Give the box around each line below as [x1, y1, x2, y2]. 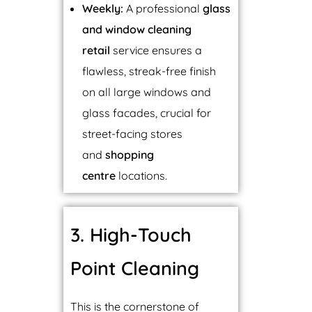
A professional [123, 1, 203, 16]
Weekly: [82, 1, 124, 16]
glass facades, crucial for [82, 106, 212, 120]
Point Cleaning [70, 256, 199, 280]
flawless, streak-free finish [82, 64, 217, 79]
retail [82, 43, 111, 58]
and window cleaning [82, 22, 192, 37]
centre [82, 169, 116, 183]
